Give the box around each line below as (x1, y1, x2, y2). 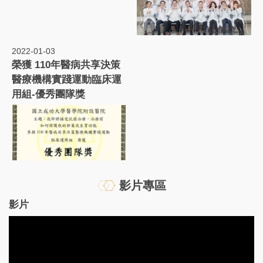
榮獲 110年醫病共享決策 (12, 59, 120, 71)
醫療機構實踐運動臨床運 (12, 74, 122, 86)
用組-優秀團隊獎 (12, 89, 85, 100)
